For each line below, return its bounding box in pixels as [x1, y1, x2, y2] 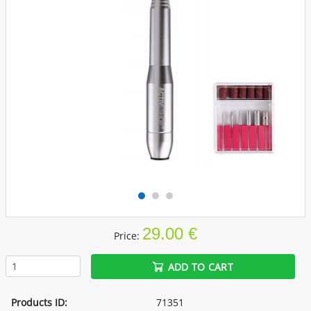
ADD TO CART [167, 260, 233, 274]
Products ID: [11, 295, 67, 309]
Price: [114, 229, 142, 243]
